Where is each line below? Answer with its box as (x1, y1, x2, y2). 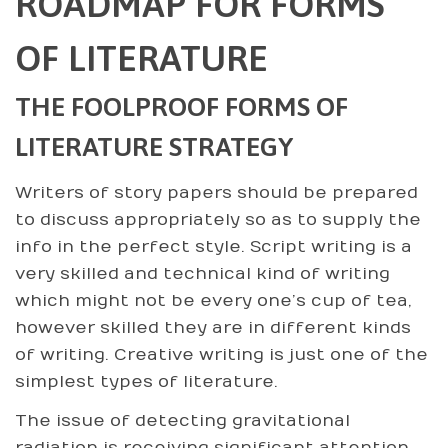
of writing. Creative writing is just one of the (15, 344, 428, 365)
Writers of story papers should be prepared (15, 182, 418, 203)
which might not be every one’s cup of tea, (15, 290, 412, 311)
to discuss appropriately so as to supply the (15, 209, 421, 230)
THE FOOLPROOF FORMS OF (15, 91, 348, 122)
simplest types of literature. (15, 371, 278, 392)
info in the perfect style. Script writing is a (15, 236, 412, 257)
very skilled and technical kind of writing (15, 263, 390, 284)
